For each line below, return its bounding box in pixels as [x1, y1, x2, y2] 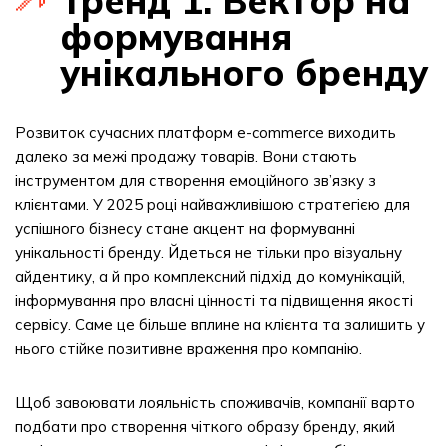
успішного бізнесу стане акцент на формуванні [15, 219, 355, 238]
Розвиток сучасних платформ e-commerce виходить [15, 123, 396, 142]
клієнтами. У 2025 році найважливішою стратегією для [15, 195, 410, 214]
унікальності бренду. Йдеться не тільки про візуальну [15, 243, 402, 262]
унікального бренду [60, 50, 428, 95]
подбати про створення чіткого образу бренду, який [15, 417, 395, 436]
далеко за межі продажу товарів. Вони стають [15, 147, 357, 166]
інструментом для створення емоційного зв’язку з [15, 171, 376, 190]
